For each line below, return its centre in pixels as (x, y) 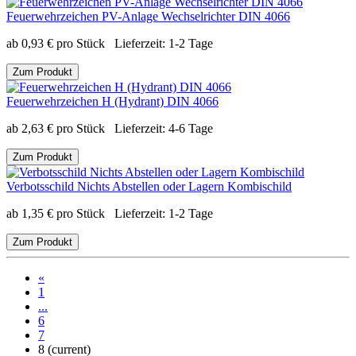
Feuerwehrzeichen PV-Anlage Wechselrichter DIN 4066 (148, 16)
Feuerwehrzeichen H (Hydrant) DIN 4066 (112, 101)
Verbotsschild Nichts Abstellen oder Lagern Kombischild (149, 186)
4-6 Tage (191, 128)
